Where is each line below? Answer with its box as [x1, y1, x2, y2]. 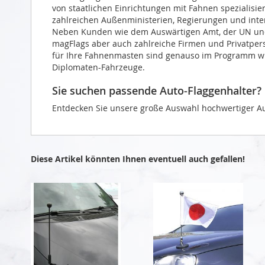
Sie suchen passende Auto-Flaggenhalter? [52, 83, 261, 98]
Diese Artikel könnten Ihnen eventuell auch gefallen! [31, 153, 245, 164]
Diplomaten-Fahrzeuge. [52, 61, 145, 73]
